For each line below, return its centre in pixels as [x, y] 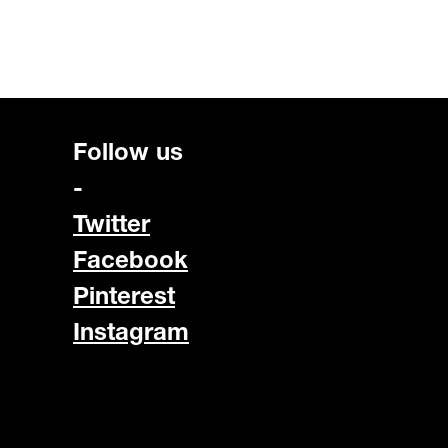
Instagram [131, 331]
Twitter [111, 223]
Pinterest [124, 295]
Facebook [130, 259]
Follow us [128, 151]
